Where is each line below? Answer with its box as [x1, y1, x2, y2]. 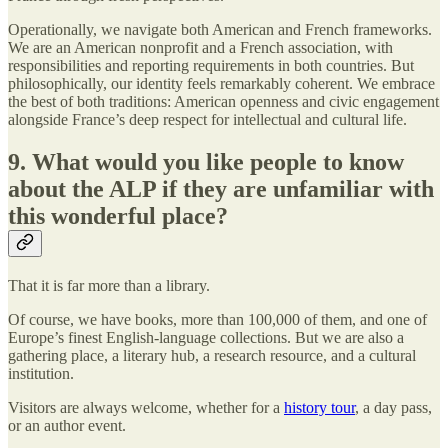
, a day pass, [355, 399, 432, 417]
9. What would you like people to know [8, 149, 404, 176]
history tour [284, 399, 355, 417]
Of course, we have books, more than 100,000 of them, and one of [8, 311, 427, 329]
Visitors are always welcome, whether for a [8, 399, 284, 417]
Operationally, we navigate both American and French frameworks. [8, 21, 432, 39]
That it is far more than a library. [8, 277, 210, 295]
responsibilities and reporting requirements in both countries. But [8, 57, 414, 75]
